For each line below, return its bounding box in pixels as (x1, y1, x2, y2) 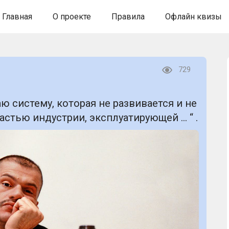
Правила (111, 12, 145, 21)
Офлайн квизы (165, 12, 222, 21)
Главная (2, 12, 32, 21)
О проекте (52, 12, 91, 21)
